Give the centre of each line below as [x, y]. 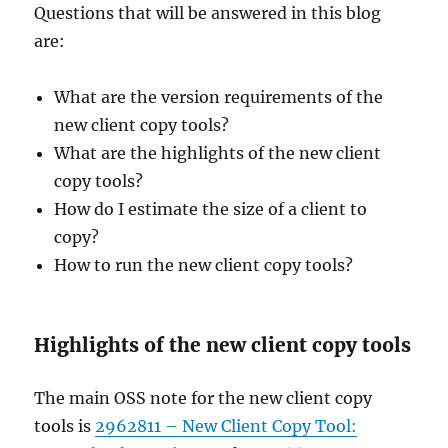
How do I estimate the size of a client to [211, 209]
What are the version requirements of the [219, 97]
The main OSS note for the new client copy [203, 398]
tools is [65, 426]
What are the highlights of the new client [218, 153]
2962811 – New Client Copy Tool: [226, 426]
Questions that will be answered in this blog [208, 13]
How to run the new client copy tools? [204, 265]
